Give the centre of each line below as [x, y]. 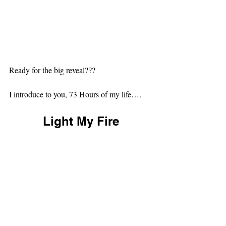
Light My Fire [81, 121]
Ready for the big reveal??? [52, 70]
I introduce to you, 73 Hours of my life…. [75, 94]
